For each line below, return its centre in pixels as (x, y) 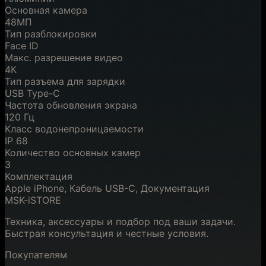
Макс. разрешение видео (64, 58)
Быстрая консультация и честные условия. (107, 234)
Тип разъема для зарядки (65, 82)
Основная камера (46, 10)
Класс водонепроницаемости (74, 129)
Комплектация (39, 177)
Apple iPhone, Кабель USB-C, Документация (107, 189)
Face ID (22, 46)
